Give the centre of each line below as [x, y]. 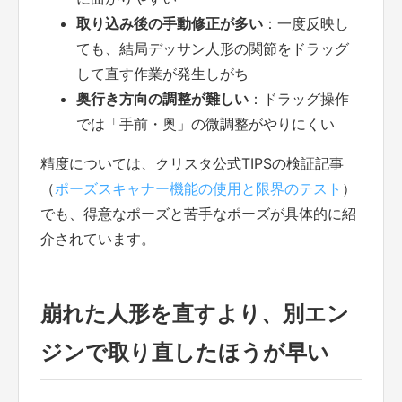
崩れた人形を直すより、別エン [195, 313]
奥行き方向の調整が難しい [162, 98]
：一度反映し [306, 23]
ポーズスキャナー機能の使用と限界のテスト [198, 188]
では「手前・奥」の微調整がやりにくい [205, 123]
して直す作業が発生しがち [162, 73]
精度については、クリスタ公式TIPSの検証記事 [192, 163]
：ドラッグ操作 [299, 98]
